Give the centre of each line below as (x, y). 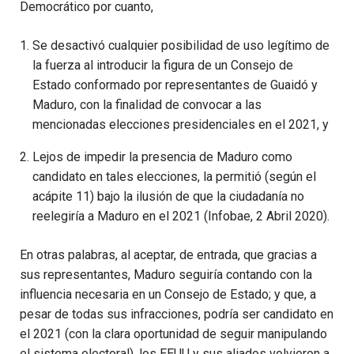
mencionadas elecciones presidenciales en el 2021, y (181, 125)
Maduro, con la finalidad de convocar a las (147, 105)
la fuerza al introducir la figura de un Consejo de (163, 66)
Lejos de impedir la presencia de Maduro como (162, 157)
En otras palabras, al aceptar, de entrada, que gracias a (168, 255)
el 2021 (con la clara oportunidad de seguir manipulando (173, 334)
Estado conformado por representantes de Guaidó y (175, 85)
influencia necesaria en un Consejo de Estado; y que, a (168, 295)
